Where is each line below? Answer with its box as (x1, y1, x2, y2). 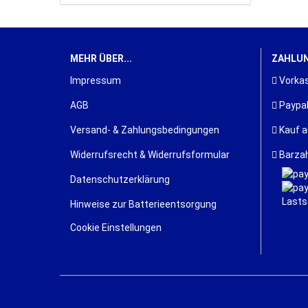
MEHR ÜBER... (70, 53, 132, 64)
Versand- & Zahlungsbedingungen (70, 124, 219, 135)
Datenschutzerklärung (70, 174, 170, 185)
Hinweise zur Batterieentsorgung (70, 199, 217, 210)
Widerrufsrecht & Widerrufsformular (70, 149, 230, 160)
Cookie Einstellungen (70, 222, 162, 233)
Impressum (70, 75, 121, 86)
